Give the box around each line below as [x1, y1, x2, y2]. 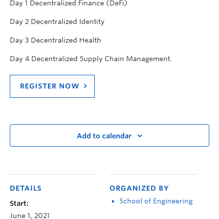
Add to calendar [77, 132, 131, 140]
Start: [10, 199, 28, 208]
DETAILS [10, 184, 42, 193]
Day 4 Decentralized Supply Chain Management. [10, 55, 172, 63]
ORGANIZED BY [109, 184, 169, 193]
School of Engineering [119, 197, 193, 205]
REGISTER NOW [20, 82, 80, 90]
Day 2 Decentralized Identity [10, 18, 105, 26]
